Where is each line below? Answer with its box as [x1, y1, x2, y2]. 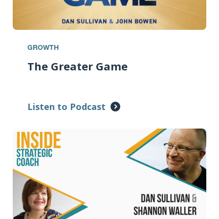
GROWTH [27, 44, 59, 52]
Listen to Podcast [27, 101, 106, 113]
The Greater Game [27, 59, 128, 74]
